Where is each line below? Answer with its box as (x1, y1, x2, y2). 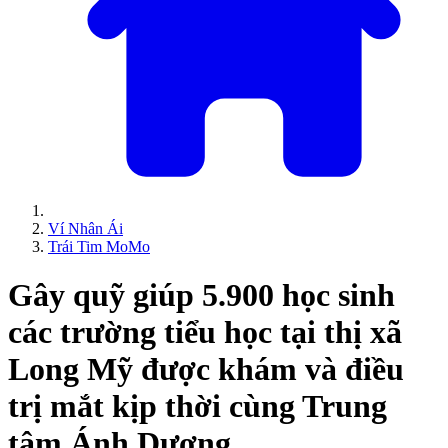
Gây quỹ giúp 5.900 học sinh (8, 277, 395, 314)
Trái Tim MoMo (48, 238, 150, 255)
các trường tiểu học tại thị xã (8, 314, 402, 351)
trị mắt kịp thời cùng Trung (8, 388, 387, 425)
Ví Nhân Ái (48, 220, 123, 237)
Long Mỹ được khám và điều (8, 351, 404, 388)
